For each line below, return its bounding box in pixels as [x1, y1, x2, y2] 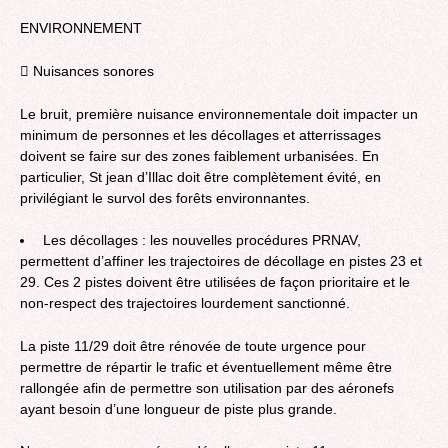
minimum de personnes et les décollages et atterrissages [20, 126, 381, 143]
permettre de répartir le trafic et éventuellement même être [20, 358, 392, 375]
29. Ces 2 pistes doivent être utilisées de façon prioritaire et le [20, 274, 410, 291]
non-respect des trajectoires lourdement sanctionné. [20, 295, 350, 312]
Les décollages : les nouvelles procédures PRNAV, [39, 232, 362, 249]
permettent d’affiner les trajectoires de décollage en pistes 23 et [20, 253, 422, 270]
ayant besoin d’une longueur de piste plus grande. [20, 400, 337, 417]
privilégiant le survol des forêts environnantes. [20, 189, 310, 206]
